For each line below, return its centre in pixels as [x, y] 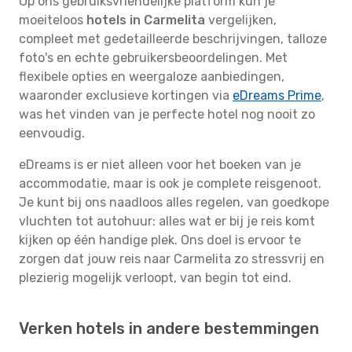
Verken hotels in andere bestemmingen [169, 328]
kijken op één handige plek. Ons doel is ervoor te [160, 240]
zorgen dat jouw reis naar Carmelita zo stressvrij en [172, 259]
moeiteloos [53, 20]
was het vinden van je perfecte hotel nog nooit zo [167, 114]
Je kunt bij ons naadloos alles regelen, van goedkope [174, 202]
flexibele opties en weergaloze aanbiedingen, [152, 77]
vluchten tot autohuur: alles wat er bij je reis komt [167, 221]
